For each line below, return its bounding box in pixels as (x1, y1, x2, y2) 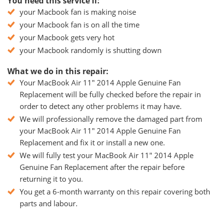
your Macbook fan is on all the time (20, 20, 139, 29)
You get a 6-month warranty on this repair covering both (20, 187, 210, 196)
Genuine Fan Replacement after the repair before (20, 162, 185, 172)
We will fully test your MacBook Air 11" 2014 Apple (20, 150, 193, 160)
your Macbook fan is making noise (20, 7, 136, 17)
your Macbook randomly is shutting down (20, 45, 162, 55)
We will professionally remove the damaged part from (20, 114, 202, 124)
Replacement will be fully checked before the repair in (20, 89, 201, 99)
